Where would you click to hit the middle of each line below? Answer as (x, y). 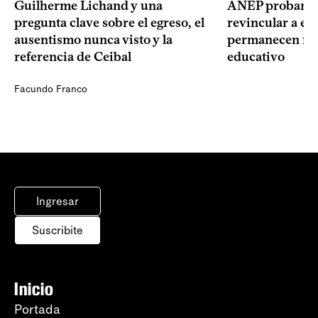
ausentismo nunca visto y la (93, 40)
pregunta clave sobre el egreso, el (109, 23)
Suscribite (57, 230)
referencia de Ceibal (73, 57)
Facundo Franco (51, 89)
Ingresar (57, 201)
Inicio (34, 289)
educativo (256, 57)
